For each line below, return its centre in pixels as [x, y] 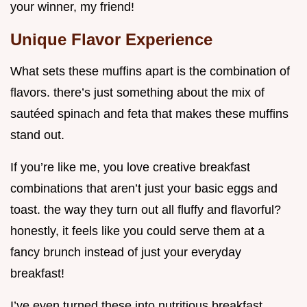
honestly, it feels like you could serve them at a [137, 231]
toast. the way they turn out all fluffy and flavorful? [146, 210]
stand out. [37, 135]
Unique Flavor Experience [111, 40]
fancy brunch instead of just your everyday [126, 253]
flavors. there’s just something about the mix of [137, 93]
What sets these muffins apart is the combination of [150, 72]
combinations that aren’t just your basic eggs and [144, 189]
